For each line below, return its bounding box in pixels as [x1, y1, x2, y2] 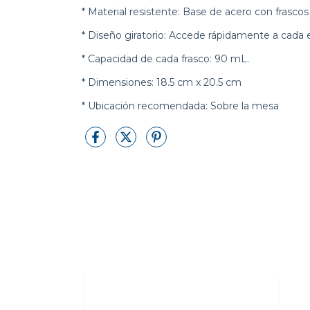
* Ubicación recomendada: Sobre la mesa [82, 100, 282, 112]
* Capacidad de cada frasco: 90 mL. [82, 53, 249, 65]
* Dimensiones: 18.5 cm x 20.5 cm [82, 76, 241, 89]
